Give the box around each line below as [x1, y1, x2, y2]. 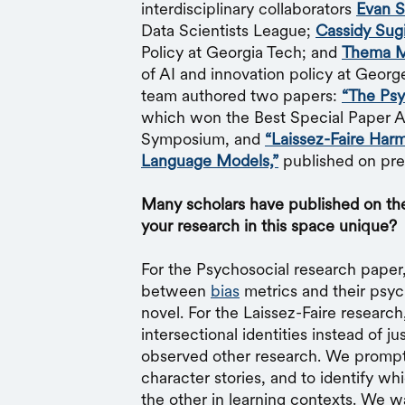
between [141, 280, 211, 301]
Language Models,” [141, 150, 278, 171]
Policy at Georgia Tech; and [141, 42, 342, 62]
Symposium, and [141, 128, 265, 149]
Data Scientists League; [141, 20, 316, 41]
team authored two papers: [141, 85, 342, 106]
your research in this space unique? [141, 215, 401, 236]
